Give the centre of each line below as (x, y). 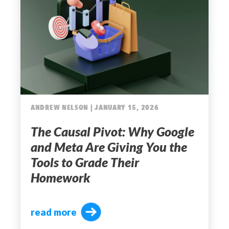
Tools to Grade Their (85, 162)
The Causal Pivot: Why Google (112, 132)
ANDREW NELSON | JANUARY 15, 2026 (95, 108)
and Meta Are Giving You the (109, 147)
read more (54, 212)
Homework (60, 178)
